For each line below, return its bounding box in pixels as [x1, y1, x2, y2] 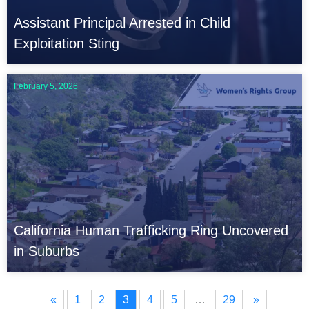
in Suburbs [14, 243, 79, 259]
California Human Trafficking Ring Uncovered [14, 223, 288, 239]
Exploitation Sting [14, 35, 119, 51]
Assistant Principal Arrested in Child [14, 14, 230, 30]
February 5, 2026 [14, 81, 78, 91]
